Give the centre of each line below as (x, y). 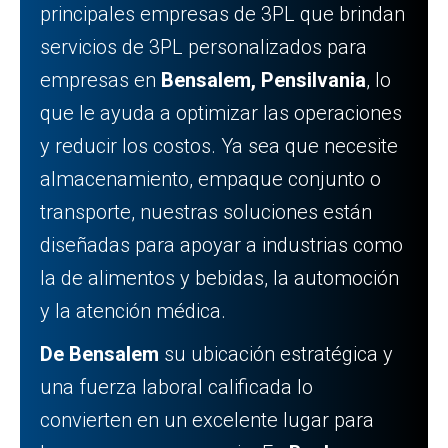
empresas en (100, 80)
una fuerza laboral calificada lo (176, 387)
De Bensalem (99, 354)
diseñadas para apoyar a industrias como (221, 245)
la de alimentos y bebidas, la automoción (219, 278)
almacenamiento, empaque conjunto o (210, 179)
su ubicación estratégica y (276, 354)
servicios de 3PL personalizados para (203, 47)
